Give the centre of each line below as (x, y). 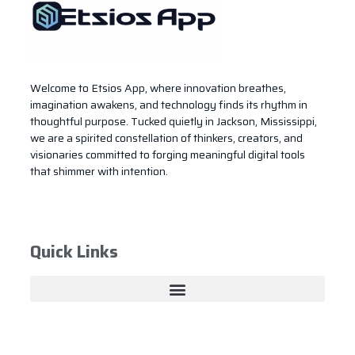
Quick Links (74, 252)
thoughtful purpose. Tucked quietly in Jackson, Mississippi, (174, 121)
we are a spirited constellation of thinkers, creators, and (166, 137)
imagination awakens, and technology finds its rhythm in (169, 104)
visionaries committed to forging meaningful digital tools (168, 154)
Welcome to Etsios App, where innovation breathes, (158, 88)
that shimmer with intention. (99, 171)
